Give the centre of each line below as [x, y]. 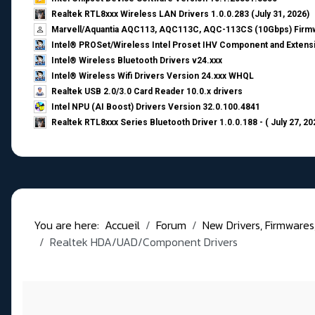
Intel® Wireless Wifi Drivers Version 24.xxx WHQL [153, 76]
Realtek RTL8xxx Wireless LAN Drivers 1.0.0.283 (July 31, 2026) [180, 14]
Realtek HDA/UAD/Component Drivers [144, 242]
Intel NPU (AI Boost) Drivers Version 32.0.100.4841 [156, 107]
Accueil [122, 225]
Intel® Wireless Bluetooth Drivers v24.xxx [137, 61]
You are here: [69, 225]
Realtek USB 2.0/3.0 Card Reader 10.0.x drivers [147, 92]
